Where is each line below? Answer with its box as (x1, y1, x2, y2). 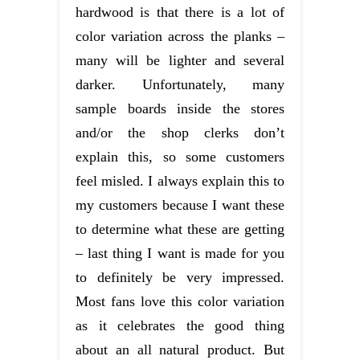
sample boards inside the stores (76, 100, 284, 117)
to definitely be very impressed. (76, 268, 284, 285)
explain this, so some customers (76, 148, 284, 165)
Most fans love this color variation (76, 292, 284, 309)
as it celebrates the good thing (76, 317, 284, 333)
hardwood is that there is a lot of (76, 3, 284, 20)
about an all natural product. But (76, 341, 284, 358)
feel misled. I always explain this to (76, 172, 284, 189)
